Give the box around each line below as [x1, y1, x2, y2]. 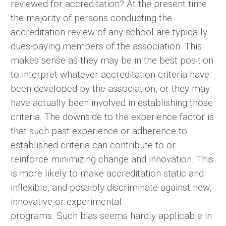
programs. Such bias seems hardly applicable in [11, 210, 212, 222]
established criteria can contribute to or [11, 139, 176, 151]
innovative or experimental [11, 196, 122, 208]
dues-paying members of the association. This [11, 40, 202, 52]
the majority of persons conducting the [11, 12, 172, 24]
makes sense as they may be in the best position [11, 54, 213, 67]
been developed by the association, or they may [11, 83, 210, 95]
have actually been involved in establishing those [11, 97, 213, 109]
